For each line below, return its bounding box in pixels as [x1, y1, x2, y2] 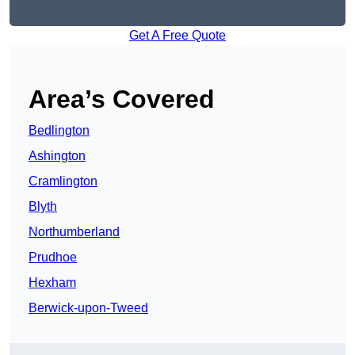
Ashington [29, 149, 86, 163]
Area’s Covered [29, 85, 215, 114]
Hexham [29, 276, 76, 290]
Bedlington [29, 124, 90, 138]
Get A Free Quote [129, 29, 226, 43]
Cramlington [29, 174, 97, 189]
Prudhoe [29, 250, 77, 265]
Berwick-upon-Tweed [29, 301, 148, 315]
